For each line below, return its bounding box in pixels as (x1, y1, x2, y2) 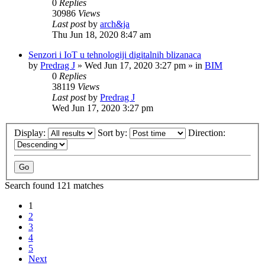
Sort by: (98, 127, 130, 138)
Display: (14, 127, 48, 138)
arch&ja (100, 19, 130, 29)
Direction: (188, 127, 228, 138)
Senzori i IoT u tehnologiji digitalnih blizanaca (28, 50, 201, 60)
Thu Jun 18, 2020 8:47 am (52, 30, 151, 40)
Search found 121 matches (5, 180, 104, 190)
